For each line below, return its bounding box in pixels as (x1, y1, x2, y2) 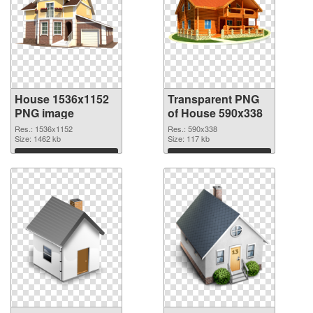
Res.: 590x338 (168, 123, 217, 134)
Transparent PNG (168, 91, 259, 107)
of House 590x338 (168, 105, 263, 121)
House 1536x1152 (15, 91, 109, 107)
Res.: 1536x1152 (15, 123, 73, 134)
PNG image (15, 105, 74, 121)
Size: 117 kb (168, 133, 210, 144)
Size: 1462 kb (15, 133, 61, 144)
